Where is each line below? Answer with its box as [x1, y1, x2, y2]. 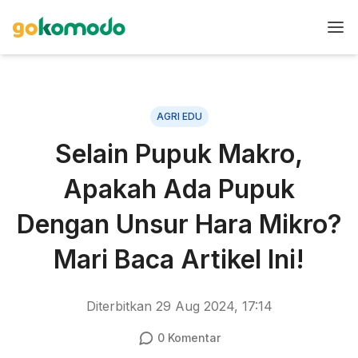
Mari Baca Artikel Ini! [54, 244, 304, 275]
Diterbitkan [86, 298, 156, 314]
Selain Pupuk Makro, [55, 138, 303, 169]
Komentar [164, 331, 221, 344]
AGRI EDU [156, 110, 202, 122]
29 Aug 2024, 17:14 [155, 298, 272, 314]
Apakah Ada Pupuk [63, 173, 295, 205]
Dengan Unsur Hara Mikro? [16, 209, 342, 240]
